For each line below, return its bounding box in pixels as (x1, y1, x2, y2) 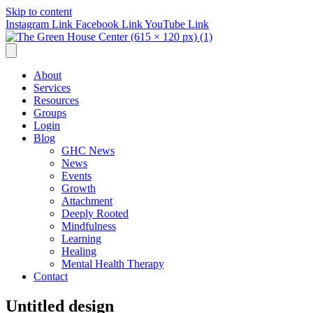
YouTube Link (145, 18, 209, 30)
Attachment (61, 195, 112, 207)
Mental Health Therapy (61, 258, 164, 270)
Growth (61, 182, 96, 194)
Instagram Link (6, 18, 73, 30)
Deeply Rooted (61, 208, 129, 219)
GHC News (61, 145, 115, 156)
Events (61, 170, 92, 182)
